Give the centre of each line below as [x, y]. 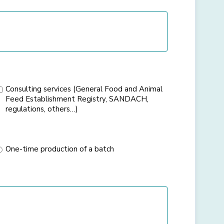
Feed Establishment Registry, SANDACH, [77, 99]
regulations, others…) [42, 109]
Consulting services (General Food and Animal [84, 89]
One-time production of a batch [60, 149]
